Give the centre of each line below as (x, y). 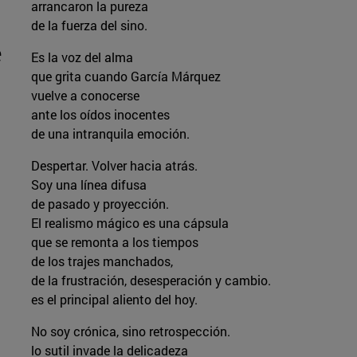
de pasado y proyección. (100, 203)
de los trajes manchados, (102, 261)
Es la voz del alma (83, 57)
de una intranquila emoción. (110, 133)
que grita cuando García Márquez (126, 76)
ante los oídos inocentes (102, 114)
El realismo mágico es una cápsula (131, 222)
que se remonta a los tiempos (116, 241)
